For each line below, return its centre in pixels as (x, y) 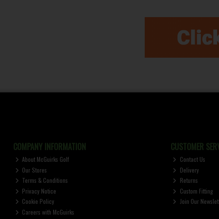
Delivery (188, 170)
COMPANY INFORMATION (49, 147)
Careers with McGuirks (48, 212)
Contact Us (192, 159)
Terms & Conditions (44, 180)
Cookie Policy (38, 201)
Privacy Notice (39, 191)
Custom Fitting (196, 191)
